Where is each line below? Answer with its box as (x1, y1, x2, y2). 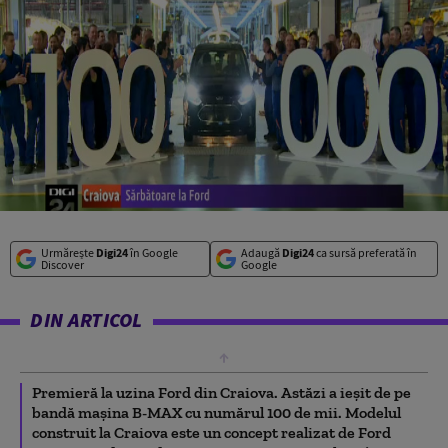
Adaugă (240, 244, 282, 260)
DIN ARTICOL (30, 306, 143, 332)
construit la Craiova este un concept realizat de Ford (32, 422, 391, 442)
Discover (41, 256, 84, 272)
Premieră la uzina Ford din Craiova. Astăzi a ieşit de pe (32, 382, 411, 402)
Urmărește (41, 244, 96, 260)
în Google (128, 244, 178, 260)
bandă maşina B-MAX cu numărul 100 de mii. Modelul (32, 402, 401, 422)
